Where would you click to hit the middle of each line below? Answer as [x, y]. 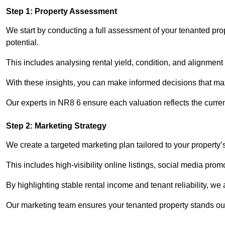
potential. [22, 43]
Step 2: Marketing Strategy [56, 126]
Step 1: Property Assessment [62, 12]
